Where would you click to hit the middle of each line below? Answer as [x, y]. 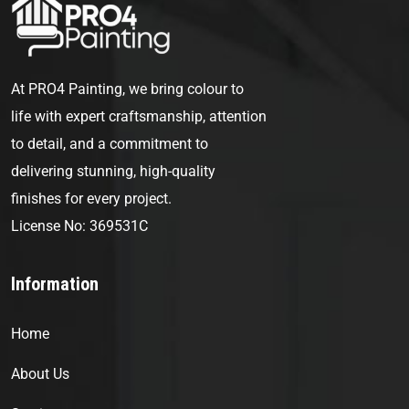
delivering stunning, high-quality [113, 171]
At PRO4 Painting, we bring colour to [127, 89]
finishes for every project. [91, 198]
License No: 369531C [79, 225]
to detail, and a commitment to [110, 143]
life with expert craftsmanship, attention [139, 116]
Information [55, 283]
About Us [40, 373]
